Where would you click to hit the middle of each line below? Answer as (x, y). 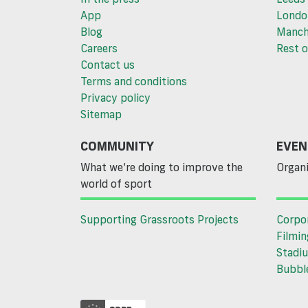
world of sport (116, 184)
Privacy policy (115, 98)
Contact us (108, 65)
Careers (99, 48)
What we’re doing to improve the (162, 167)
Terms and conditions (134, 81)
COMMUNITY (117, 146)
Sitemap (101, 114)
